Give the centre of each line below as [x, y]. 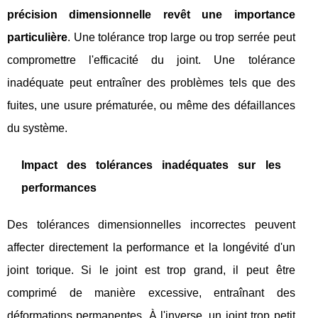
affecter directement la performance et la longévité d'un [151, 248]
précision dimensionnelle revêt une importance [151, 15]
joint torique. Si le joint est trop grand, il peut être [151, 270]
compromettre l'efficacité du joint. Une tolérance [151, 60]
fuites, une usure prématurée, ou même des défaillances [151, 106]
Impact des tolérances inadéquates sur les [151, 165]
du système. [37, 128]
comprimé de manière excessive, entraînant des [151, 293]
